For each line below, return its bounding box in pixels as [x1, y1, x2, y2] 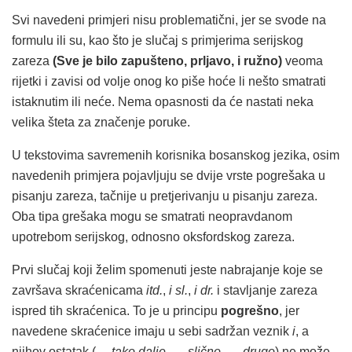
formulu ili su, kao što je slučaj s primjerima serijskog [12, 34, 303, 48]
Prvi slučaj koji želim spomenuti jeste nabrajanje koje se [12, 263, 323, 277]
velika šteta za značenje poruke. [12, 115, 190, 130]
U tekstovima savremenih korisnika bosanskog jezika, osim [12, 148, 339, 163]
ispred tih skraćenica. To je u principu [12, 304, 221, 318]
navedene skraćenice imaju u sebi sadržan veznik [12, 324, 292, 339]
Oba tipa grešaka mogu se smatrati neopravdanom [12, 210, 292, 224]
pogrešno [221, 304, 279, 318]
